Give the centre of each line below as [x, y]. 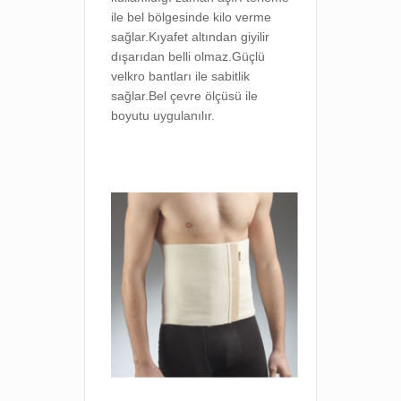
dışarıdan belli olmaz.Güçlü [188, 56]
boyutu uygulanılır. [163, 115]
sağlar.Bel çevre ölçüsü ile [185, 96]
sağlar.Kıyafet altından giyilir [191, 37]
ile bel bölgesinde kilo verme [192, 17]
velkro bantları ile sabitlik [181, 76]
